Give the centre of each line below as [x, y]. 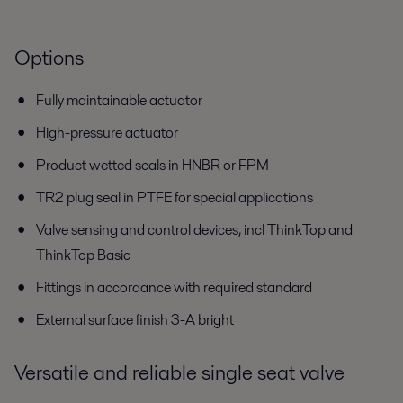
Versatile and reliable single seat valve [179, 373]
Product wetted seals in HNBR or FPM [154, 166]
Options [49, 57]
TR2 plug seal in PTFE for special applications [176, 198]
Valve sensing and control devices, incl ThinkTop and [194, 230]
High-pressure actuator [107, 133]
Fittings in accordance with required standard [174, 288]
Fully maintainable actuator [119, 101]
